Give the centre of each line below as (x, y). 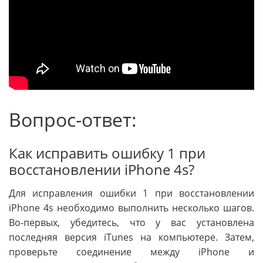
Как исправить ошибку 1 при (107, 153)
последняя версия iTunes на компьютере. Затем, (131, 237)
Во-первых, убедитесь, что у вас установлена (131, 223)
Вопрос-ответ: (73, 120)
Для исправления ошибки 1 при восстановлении (131, 193)
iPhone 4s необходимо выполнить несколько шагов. (131, 208)
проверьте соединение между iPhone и (131, 252)
